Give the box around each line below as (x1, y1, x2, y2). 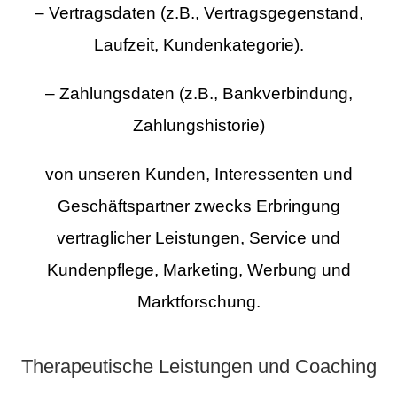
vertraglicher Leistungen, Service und (57, 228, 340, 247)
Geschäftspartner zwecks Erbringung (57, 196, 340, 215)
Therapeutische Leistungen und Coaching (20, 355, 377, 378)
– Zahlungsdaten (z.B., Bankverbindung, (44, 84, 353, 104)
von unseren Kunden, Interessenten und (44, 164, 353, 183)
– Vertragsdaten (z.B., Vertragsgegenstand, (34, 4, 363, 23)
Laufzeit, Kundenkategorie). (93, 35, 304, 55)
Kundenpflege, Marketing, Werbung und (46, 260, 351, 279)
